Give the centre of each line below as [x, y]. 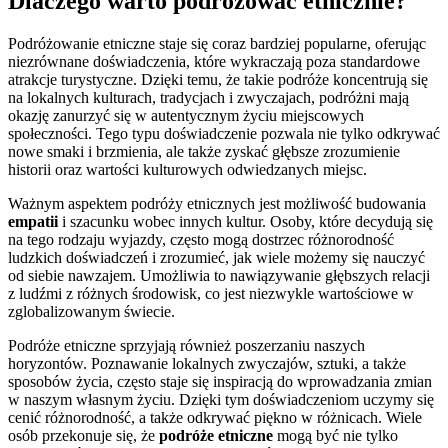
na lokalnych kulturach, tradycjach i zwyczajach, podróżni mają [208, 97]
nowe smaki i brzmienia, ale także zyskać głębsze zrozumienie [204, 151]
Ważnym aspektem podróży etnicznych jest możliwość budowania [217, 203]
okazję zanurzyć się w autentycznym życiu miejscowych [186, 115]
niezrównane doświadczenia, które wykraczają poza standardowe [214, 61]
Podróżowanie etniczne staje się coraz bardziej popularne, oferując [217, 43]
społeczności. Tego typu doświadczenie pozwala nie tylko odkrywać [224, 133]
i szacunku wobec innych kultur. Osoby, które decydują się [245, 221]
